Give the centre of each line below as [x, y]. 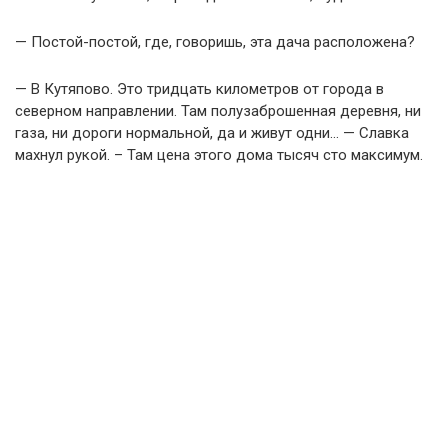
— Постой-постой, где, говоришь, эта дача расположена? [215, 41]
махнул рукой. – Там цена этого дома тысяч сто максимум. [219, 154]
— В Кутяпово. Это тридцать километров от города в [199, 88]
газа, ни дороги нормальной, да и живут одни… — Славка [212, 132]
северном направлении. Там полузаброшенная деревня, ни [218, 110]
